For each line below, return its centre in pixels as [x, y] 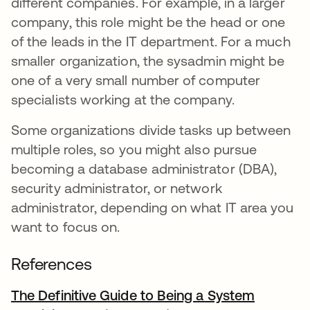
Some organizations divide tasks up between [151, 130]
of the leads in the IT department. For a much [151, 41]
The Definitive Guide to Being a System [133, 295]
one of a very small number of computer [136, 80]
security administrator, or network [117, 188]
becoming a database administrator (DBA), [144, 168]
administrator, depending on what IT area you [153, 207]
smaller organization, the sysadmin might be [148, 61]
